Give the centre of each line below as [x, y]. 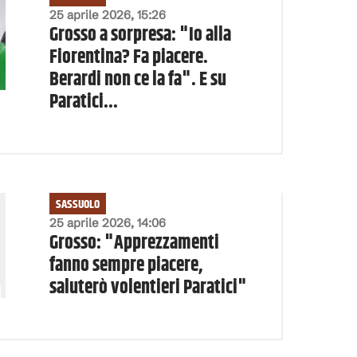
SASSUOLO [77, 204]
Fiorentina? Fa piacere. [128, 57]
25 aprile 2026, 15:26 [107, 15]
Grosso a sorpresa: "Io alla [140, 35]
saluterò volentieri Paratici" [148, 288]
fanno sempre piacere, [126, 265]
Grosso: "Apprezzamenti [134, 243]
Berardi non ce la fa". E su [137, 80]
